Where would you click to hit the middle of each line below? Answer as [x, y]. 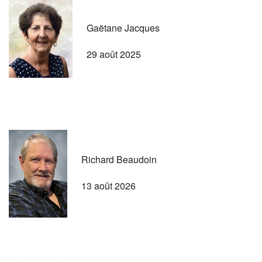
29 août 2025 [114, 54]
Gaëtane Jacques [123, 27]
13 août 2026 [108, 185]
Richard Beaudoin [119, 159]
